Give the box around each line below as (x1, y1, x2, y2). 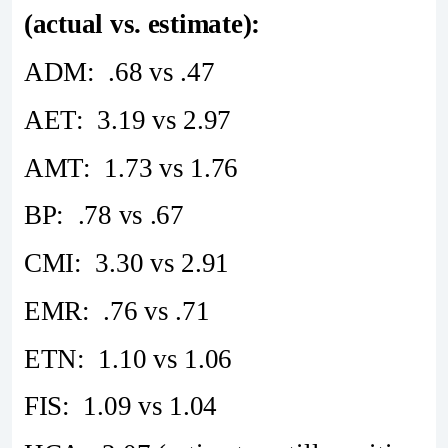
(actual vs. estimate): (24, 9, 261, 40)
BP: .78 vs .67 (24, 200, 184, 231)
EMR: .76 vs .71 (24, 295, 210, 326)
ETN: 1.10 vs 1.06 (24, 343, 233, 374)
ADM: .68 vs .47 (24, 56, 215, 87)
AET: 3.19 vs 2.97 (24, 104, 232, 135)
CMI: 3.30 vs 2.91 (24, 248, 230, 279)
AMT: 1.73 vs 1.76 (24, 152, 239, 183)
